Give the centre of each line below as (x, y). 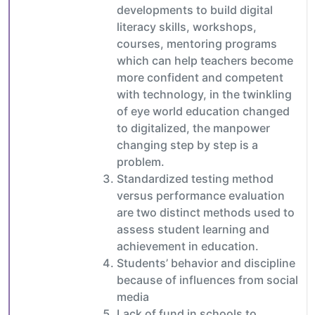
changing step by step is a (187, 144)
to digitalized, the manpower (193, 128)
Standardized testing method (195, 178)
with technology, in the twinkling (204, 94)
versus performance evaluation (201, 195)
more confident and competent (200, 77)
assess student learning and (193, 229)
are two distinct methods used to (206, 212)
